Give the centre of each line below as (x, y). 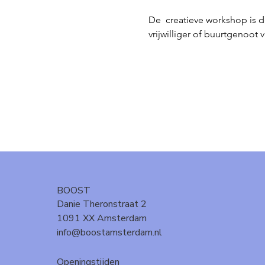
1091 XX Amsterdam (102, 218)
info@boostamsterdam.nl (109, 232)
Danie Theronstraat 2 (102, 204)
